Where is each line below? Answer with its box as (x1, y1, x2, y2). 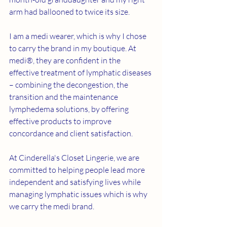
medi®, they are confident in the (9, 55, 122, 65)
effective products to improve (9, 116, 113, 126)
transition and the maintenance (9, 92, 120, 102)
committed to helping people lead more (9, 165, 146, 175)
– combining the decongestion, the (9, 80, 130, 90)
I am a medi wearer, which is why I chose (9, 31, 148, 41)
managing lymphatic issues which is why (9, 189, 149, 199)
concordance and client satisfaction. (9, 128, 133, 138)
